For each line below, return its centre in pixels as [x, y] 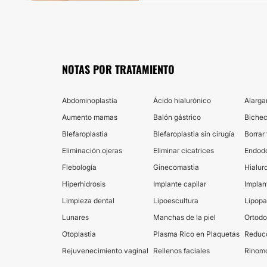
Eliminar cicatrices [184, 150]
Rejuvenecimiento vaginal [105, 251]
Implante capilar [180, 184]
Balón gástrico [177, 117]
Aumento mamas [90, 117]
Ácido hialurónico [182, 100]
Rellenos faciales [181, 251]
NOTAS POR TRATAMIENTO [118, 69]
